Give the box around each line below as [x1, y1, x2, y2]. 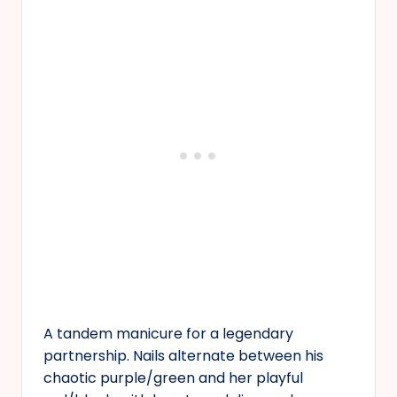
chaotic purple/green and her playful [43, 367, 303, 388]
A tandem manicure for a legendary [43, 323, 293, 344]
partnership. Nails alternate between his [43, 345, 323, 366]
